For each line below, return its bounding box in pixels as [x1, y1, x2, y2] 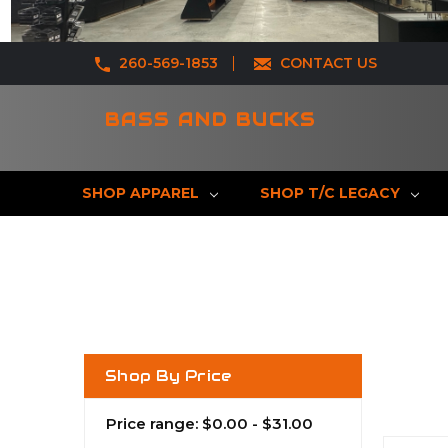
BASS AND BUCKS [104, 107, 316, 131]
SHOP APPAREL [82, 183, 200, 202]
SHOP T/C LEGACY [260, 183, 401, 202]
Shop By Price [105, 365, 232, 385]
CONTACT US [279, 53, 377, 72]
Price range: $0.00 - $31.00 [106, 413, 313, 433]
